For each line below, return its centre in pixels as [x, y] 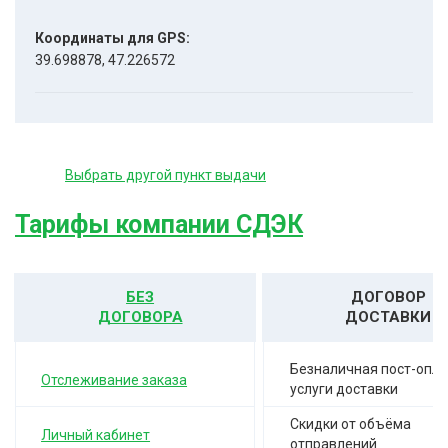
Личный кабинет [96, 434]
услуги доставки [344, 389]
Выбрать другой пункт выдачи [165, 175]
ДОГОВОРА [140, 317]
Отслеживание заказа [114, 379]
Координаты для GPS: [112, 38]
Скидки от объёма [351, 424]
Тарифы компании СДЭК [159, 224]
